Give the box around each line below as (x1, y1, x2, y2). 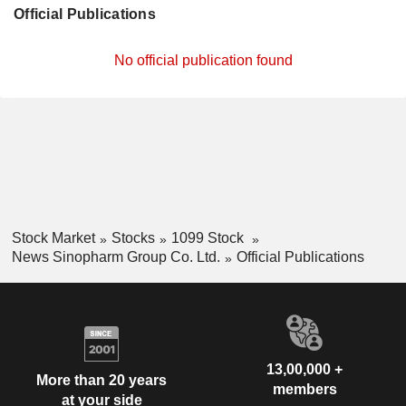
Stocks (111, 230, 155, 246)
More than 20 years (36, 372, 167, 389)
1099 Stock (170, 230, 247, 246)
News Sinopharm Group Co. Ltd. (11, 248, 220, 265)
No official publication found (113, 53, 293, 68)
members (272, 381, 337, 397)
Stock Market (11, 230, 95, 246)
